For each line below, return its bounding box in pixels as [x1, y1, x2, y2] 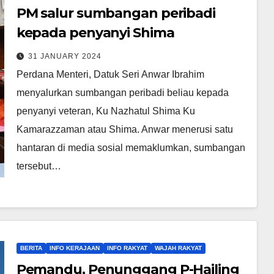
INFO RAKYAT [106, 244, 147, 251]
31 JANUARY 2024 [28, 51, 102, 61]
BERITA [20, 244, 42, 251]
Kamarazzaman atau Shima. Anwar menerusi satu [16, 124, 233, 135]
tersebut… [16, 160, 61, 171]
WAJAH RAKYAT [154, 244, 202, 251]
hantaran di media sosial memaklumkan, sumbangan [16, 142, 245, 153]
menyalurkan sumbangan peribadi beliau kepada [16, 87, 229, 98]
